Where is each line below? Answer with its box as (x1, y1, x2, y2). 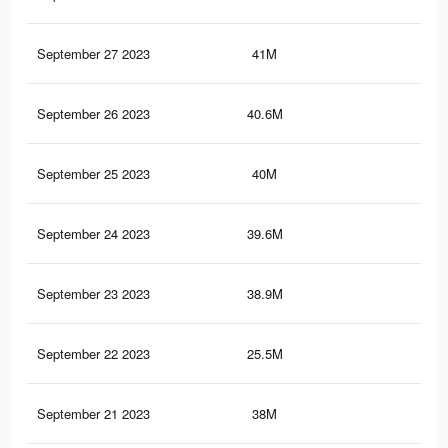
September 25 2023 (37, 164, 150, 184)
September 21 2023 (37, 404, 150, 424)
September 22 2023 (37, 344, 150, 364)
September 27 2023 (37, 44, 150, 64)
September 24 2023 (37, 224, 150, 244)
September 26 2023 (37, 104, 150, 124)
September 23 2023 (37, 284, 150, 304)
